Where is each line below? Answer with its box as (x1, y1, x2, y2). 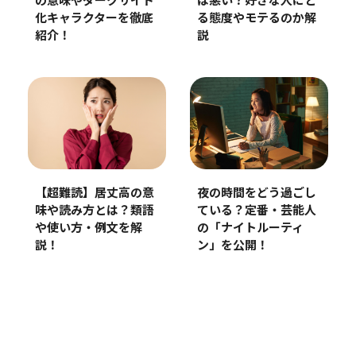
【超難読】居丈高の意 (34, 188, 154, 200)
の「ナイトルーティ (196, 222, 304, 235)
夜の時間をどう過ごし (196, 188, 316, 200)
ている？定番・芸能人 (196, 205, 316, 218)
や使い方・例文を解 (34, 222, 142, 235)
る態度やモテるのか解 (196, 12, 316, 25)
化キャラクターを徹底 (34, 13, 153, 25)
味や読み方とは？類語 (34, 205, 154, 218)
